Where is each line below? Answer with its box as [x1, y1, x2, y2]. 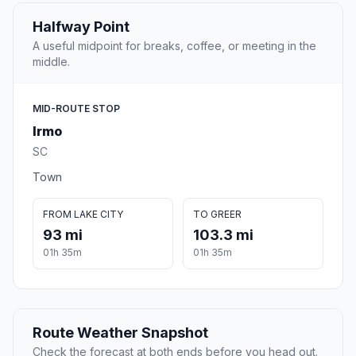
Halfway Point [33, 18, 130, 36]
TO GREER [193, 208, 242, 221]
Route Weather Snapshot [33, 324, 208, 342]
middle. [33, 55, 70, 69]
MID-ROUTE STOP [33, 103, 120, 115]
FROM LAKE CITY [43, 208, 123, 221]
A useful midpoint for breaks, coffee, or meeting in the [33, 39, 316, 53]
